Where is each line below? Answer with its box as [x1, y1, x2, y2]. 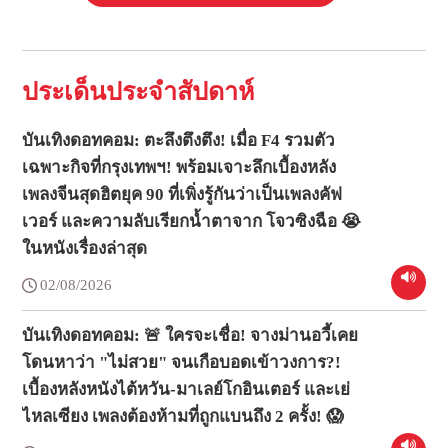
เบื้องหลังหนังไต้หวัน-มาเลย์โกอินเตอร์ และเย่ [22, 379, 351, 399]
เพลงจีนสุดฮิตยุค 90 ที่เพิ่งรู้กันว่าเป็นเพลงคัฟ [22, 184, 343, 204]
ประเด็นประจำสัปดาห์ [22, 77, 255, 105]
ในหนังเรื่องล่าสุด [22, 238, 148, 258]
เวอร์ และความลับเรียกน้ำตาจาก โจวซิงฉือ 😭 [22, 211, 362, 231]
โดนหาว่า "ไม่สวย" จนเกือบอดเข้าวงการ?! [22, 352, 342, 372]
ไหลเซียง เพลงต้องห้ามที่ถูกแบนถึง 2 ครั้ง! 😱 [22, 406, 345, 426]
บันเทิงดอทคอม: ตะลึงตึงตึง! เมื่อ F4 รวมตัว [22, 130, 336, 150]
